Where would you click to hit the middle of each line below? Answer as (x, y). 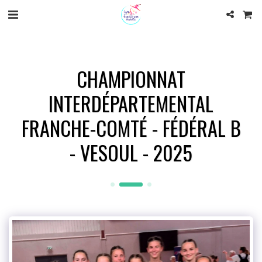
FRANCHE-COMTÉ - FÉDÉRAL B (131, 128)
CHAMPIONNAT (131, 79)
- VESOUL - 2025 (131, 152)
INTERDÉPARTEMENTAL (131, 103)
